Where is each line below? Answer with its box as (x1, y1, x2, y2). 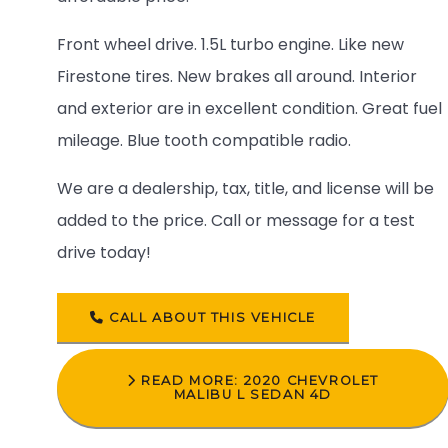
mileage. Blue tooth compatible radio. (57, 129, 351, 153)
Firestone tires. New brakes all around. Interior (57, 65, 417, 89)
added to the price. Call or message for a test (57, 209, 415, 233)
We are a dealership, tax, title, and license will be (57, 177, 434, 201)
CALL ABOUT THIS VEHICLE (104, 309, 316, 325)
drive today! (57, 241, 151, 265)
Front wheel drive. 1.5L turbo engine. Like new (57, 33, 404, 57)
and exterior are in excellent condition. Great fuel (57, 97, 442, 121)
